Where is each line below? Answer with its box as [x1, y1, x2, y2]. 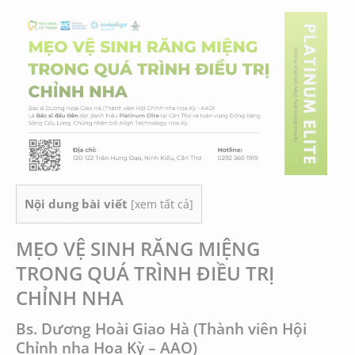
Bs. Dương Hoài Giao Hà [16, 318, 189, 338]
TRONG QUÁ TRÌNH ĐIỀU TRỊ [16, 259, 274, 286]
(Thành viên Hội [189, 318, 307, 338]
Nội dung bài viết [25, 196, 128, 212]
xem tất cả [135, 197, 189, 212]
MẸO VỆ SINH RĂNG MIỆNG [16, 235, 260, 261]
